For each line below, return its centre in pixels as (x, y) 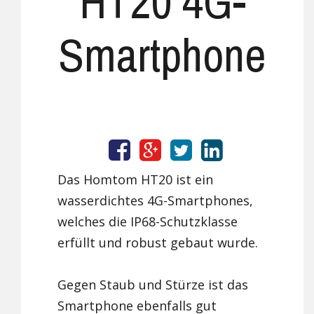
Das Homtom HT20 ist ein (136, 180)
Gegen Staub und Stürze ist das (153, 285)
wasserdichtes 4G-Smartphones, (156, 201)
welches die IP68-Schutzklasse (148, 222)
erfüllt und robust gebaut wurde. (158, 243)
